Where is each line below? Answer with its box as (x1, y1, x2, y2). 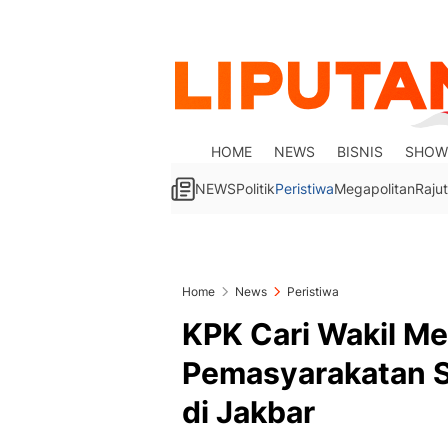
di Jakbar (182, 394, 315, 430)
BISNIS (337, 143, 384, 160)
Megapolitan (334, 180, 415, 197)
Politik (236, 180, 275, 197)
